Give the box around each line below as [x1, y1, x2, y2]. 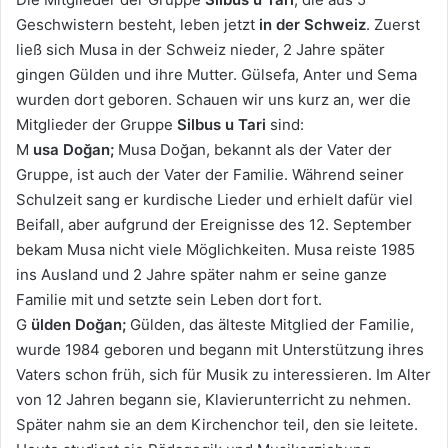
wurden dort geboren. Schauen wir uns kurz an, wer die [16, 90, 411, 110]
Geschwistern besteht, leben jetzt [16, 15, 259, 35]
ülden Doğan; [31, 315, 126, 335]
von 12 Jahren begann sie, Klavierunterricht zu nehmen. [16, 390, 411, 410]
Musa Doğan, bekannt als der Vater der [114, 140, 392, 160]
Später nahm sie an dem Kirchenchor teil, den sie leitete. [16, 415, 418, 435]
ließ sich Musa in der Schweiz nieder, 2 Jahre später [16, 40, 385, 60]
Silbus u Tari [177, 115, 266, 135]
